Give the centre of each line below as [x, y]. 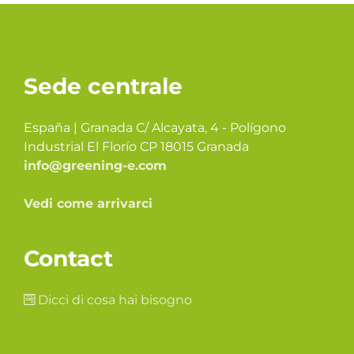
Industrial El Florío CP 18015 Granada [136, 147]
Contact [68, 259]
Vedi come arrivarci [88, 204]
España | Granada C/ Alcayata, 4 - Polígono [155, 128]
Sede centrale [103, 87]
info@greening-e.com [95, 166]
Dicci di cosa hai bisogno [113, 300]
